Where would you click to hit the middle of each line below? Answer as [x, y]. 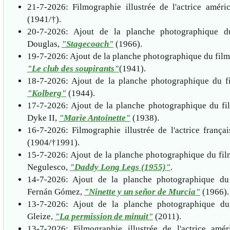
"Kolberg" [46, 93]
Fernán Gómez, [55, 191]
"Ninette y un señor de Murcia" [142, 191]
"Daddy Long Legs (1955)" [120, 167]
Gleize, [41, 216]
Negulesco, [48, 167]
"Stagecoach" [87, 44]
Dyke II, [43, 118]
